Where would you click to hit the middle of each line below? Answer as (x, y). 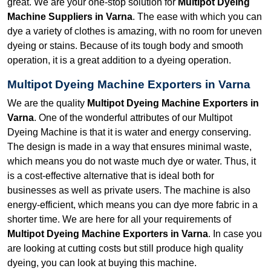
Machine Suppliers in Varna (70, 16)
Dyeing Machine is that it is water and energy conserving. (129, 132)
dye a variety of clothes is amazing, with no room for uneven (135, 31)
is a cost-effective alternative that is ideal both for (111, 175)
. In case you (235, 233)
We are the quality (47, 103)
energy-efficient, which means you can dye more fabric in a (132, 204)
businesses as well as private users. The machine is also (129, 190)
